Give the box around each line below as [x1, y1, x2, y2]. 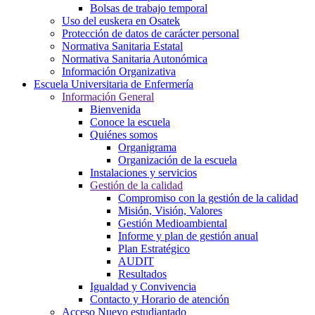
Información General [62, 91, 154, 103]
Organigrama [118, 141, 176, 154]
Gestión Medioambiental [118, 217, 227, 230]
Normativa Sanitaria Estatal [62, 40, 183, 53]
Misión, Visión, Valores [118, 205, 222, 217]
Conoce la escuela [90, 116, 170, 129]
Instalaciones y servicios [90, 167, 197, 179]
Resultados [118, 268, 167, 281]
